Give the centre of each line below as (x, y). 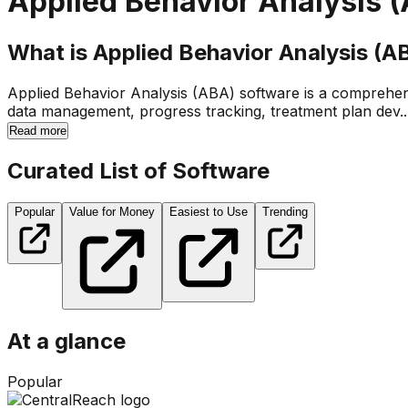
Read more (38, 130)
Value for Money (112, 212)
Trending (285, 212)
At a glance (66, 342)
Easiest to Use (209, 212)
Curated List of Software (138, 170)
